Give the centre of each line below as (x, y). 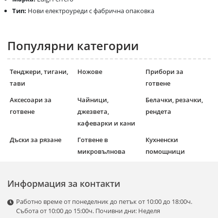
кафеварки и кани (107, 123)
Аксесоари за (31, 100)
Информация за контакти (64, 184)
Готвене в (93, 140)
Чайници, (93, 100)
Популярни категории (73, 46)
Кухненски (162, 140)
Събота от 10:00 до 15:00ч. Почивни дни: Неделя (88, 211)
